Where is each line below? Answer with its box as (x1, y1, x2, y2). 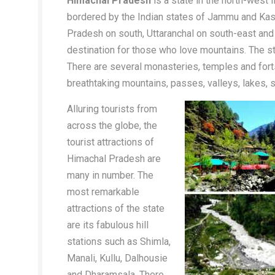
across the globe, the (67, 120, 157, 132)
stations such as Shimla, (67, 236, 171, 248)
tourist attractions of (67, 136, 154, 149)
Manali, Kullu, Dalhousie (67, 252, 168, 265)
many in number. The (67, 169, 153, 182)
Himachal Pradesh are (67, 153, 161, 165)
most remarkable (67, 186, 139, 198)
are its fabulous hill (67, 219, 149, 231)
